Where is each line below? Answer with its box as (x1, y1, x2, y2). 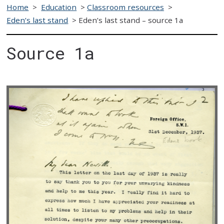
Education (41, 1, 77, 12)
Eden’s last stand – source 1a (78, 14, 183, 25)
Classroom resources (87, 1, 164, 12)
